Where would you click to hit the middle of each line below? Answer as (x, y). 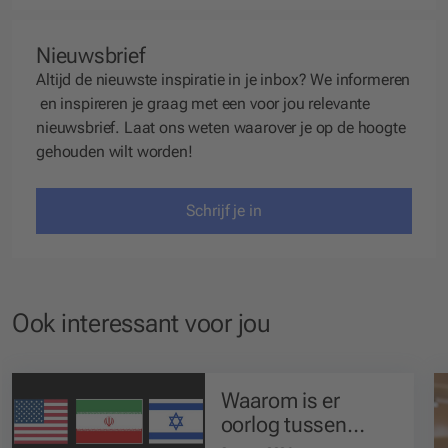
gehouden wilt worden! (114, 152)
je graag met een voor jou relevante (249, 104)
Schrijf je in (224, 210)
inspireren (94, 104)
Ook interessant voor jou (141, 322)
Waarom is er (280, 400)
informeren (373, 80)
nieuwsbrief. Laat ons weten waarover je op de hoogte (221, 128)
